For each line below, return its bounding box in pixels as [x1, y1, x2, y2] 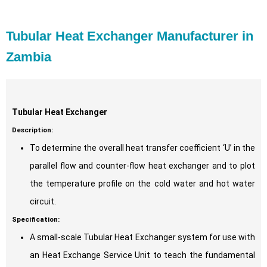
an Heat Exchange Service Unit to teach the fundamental [30, 250, 255, 260]
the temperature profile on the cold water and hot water [30, 179, 255, 189]
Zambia [6, 49, 51, 65]
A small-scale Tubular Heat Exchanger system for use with [30, 232, 255, 243]
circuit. [30, 197, 56, 207]
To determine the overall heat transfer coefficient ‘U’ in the [30, 143, 255, 153]
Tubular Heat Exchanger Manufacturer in [6, 29, 253, 44]
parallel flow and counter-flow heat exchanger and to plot [30, 161, 255, 171]
